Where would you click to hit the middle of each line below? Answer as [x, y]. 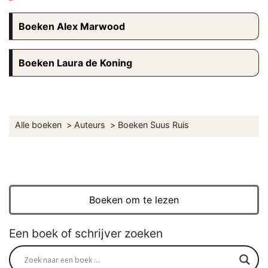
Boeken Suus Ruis [153, 125]
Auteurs [90, 125]
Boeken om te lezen [134, 200]
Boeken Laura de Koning [75, 63]
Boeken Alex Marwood [72, 27]
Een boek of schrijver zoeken [86, 234]
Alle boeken [38, 125]
